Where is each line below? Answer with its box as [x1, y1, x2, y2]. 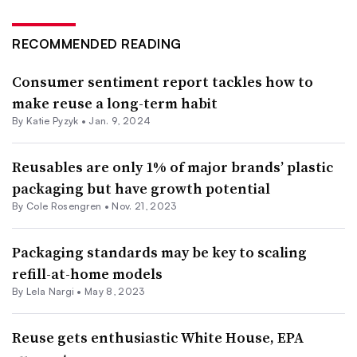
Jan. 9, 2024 [88, 115, 151, 127]
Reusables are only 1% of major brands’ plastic [12, 157, 333, 177]
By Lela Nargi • [12, 285, 82, 297]
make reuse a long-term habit [12, 93, 218, 113]
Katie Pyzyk [25, 115, 79, 127]
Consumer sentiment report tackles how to [12, 72, 313, 92]
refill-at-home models [12, 264, 163, 284]
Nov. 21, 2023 [112, 200, 177, 212]
